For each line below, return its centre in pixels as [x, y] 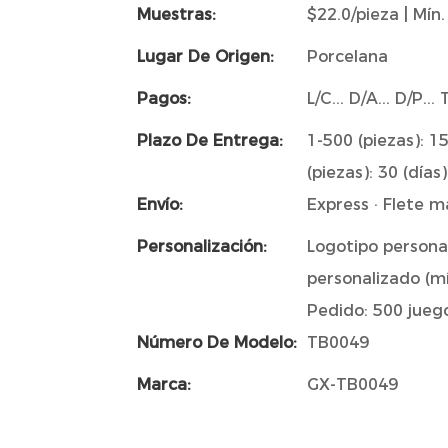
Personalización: [202, 246]
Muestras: [176, 14]
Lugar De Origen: [205, 56]
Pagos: [164, 98]
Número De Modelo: [217, 342]
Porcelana [347, 56]
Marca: [164, 384]
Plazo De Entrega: [210, 140]
